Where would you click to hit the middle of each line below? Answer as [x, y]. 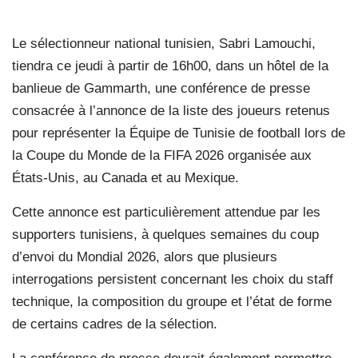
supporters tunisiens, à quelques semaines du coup [165, 234]
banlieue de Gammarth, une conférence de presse [161, 88]
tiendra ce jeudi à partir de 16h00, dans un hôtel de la [170, 66]
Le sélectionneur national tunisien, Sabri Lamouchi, [164, 43]
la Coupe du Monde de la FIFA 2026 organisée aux [162, 155]
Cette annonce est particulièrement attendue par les [166, 212]
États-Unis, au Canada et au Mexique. [125, 177]
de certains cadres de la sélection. [115, 324]
